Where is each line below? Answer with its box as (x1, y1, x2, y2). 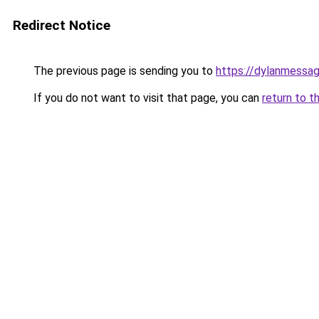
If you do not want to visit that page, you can (31, 91, 262, 105)
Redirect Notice (13, 17, 110, 33)
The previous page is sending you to (31, 64, 216, 78)
